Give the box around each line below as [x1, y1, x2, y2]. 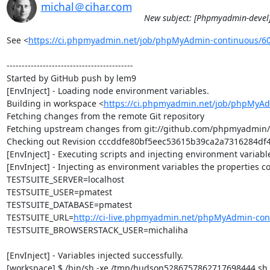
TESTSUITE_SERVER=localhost [6, 174, 124, 185]
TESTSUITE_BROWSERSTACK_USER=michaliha [6, 224, 188, 236]
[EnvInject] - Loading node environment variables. [6, 85, 209, 96]
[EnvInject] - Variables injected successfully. [6, 250, 183, 261]
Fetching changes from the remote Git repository [6, 110, 204, 122]
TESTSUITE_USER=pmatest [6, 186, 112, 198]
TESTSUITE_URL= [6, 212, 74, 223]
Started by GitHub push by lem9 [6, 72, 136, 84]
